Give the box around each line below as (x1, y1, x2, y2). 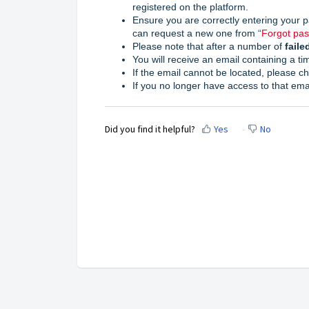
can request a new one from (132, 27, 258, 39)
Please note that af (132, 40, 215, 52)
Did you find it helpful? (105, 123, 195, 136)
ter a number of (215, 40, 285, 52)
